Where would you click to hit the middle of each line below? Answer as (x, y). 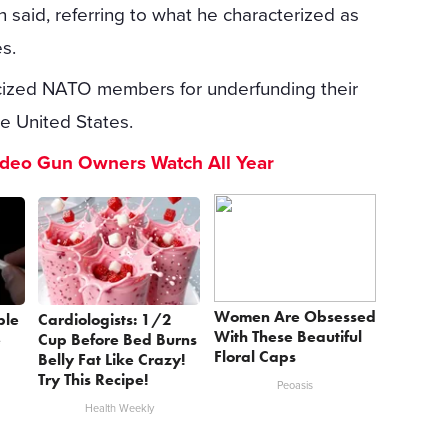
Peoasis (295, 385)
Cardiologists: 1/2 (105, 320)
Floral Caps (255, 356)
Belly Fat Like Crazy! (112, 360)
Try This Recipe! (93, 380)
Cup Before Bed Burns (118, 340)
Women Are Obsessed (295, 316)
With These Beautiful (288, 336)
